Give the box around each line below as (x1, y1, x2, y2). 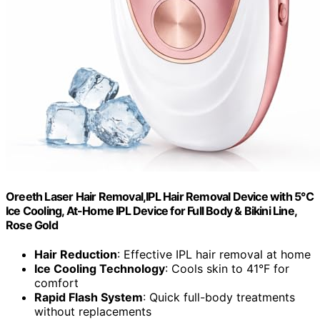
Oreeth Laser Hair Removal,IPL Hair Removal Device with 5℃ (6, 189, 314, 204)
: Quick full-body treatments (143, 290, 295, 305)
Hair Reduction (34, 247, 117, 262)
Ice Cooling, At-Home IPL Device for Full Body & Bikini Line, (6, 204, 297, 219)
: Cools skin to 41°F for (165, 261, 289, 276)
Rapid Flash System (34, 290, 143, 305)
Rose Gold (6, 218, 58, 233)
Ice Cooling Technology (34, 261, 165, 276)
